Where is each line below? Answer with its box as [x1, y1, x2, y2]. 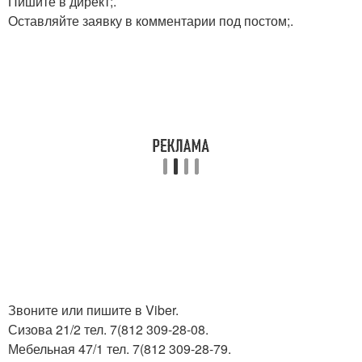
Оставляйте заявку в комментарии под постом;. [8, 11, 293, 30]
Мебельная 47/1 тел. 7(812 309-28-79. [8, 339, 231, 358]
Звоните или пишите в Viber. [8, 301, 179, 319]
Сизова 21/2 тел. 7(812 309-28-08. [8, 320, 208, 339]
